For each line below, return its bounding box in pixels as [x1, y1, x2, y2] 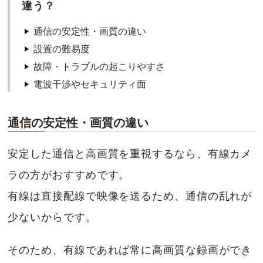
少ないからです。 [8, 211, 97, 223]
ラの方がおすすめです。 [8, 168, 130, 181]
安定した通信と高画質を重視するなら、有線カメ [8, 147, 252, 160]
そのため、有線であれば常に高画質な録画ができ [8, 244, 252, 256]
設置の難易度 [33, 43, 90, 54]
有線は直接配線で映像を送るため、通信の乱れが [8, 190, 252, 202]
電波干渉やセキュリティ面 [33, 79, 147, 89]
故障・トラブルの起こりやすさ [33, 61, 166, 72]
